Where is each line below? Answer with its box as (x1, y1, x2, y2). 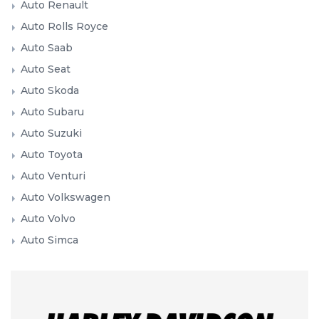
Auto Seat (21, 62, 70, 75)
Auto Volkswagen (21, 190, 110, 204)
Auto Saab (21, 41, 73, 54)
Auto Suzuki (21, 126, 82, 140)
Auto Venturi (21, 169, 85, 182)
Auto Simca (21, 233, 78, 246)
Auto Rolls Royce (21, 19, 108, 33)
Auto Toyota (21, 147, 83, 161)
